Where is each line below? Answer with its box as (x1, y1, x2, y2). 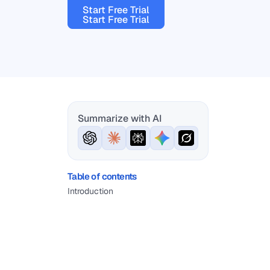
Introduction (67, 186, 113, 196)
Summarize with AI (78, 112, 162, 125)
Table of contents (67, 171, 137, 182)
